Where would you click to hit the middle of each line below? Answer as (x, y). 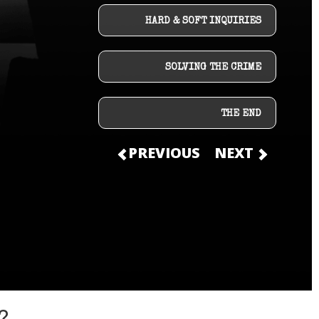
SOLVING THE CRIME (213, 68)
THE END (241, 114)
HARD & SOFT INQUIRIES (203, 21)
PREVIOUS (162, 153)
